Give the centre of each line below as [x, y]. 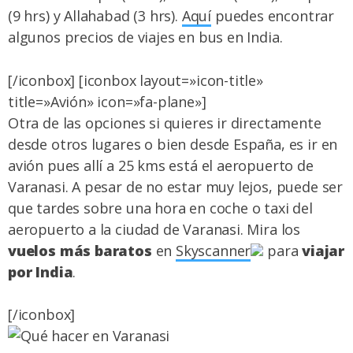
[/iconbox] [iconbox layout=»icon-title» [136, 80]
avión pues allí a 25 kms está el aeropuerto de [161, 165]
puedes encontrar [273, 16]
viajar [323, 250]
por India [41, 271]
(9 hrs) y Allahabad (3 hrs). [95, 16]
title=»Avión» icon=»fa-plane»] [107, 101]
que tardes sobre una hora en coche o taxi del [160, 208]
